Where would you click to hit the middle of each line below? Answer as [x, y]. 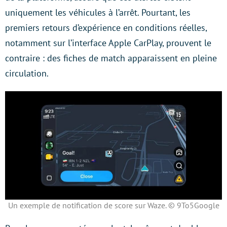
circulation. [27, 73]
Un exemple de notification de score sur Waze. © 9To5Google [113, 205]
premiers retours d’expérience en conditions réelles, [106, 27]
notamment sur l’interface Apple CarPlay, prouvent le [108, 43]
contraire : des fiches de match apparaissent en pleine [111, 58]
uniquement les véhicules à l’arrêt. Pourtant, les [98, 12]
